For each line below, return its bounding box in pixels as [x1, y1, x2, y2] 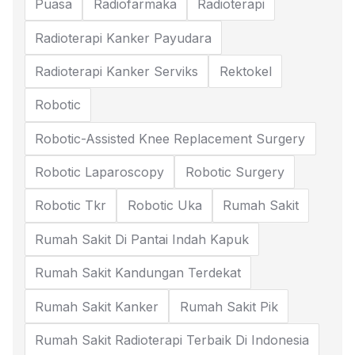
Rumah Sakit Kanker [35, 298, 159, 315]
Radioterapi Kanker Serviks [35, 63, 199, 79]
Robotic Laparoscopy [35, 164, 165, 181]
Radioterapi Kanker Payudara [35, 29, 212, 46]
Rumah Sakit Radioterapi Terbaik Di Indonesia [35, 331, 310, 348]
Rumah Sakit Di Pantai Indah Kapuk [35, 231, 250, 247]
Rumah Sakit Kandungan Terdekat [35, 265, 242, 281]
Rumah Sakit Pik [179, 298, 278, 315]
